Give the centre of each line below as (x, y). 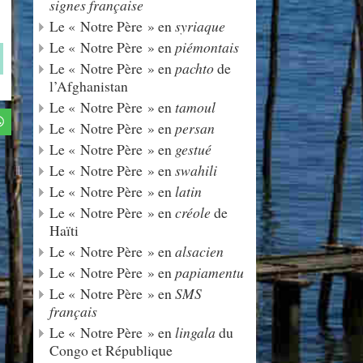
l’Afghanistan (89, 86)
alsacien (199, 251)
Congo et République (111, 350)
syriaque (200, 26)
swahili (196, 170)
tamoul (195, 107)
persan (195, 128)
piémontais (207, 47)
